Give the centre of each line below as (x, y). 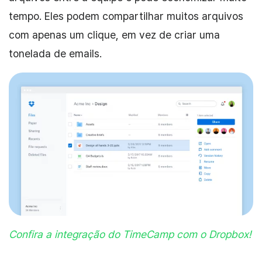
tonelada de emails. (55, 54)
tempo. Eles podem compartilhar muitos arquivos (126, 16)
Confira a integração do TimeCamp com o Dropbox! (130, 234)
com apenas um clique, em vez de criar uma (114, 35)
